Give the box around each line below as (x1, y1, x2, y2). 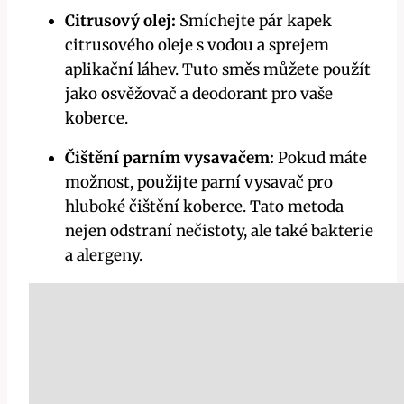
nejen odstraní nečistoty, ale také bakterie (65, 221, 373, 242)
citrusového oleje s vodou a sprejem (65, 35, 329, 56)
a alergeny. (65, 245, 142, 266)
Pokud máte (274, 148, 367, 169)
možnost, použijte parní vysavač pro (65, 172, 333, 193)
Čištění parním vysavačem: (65, 148, 274, 169)
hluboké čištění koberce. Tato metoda (65, 197, 344, 217)
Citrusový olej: (65, 11, 176, 32)
